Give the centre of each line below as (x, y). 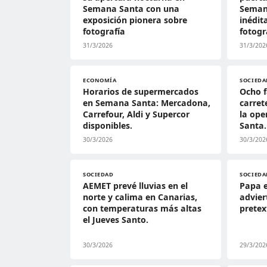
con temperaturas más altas (142, 208)
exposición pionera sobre (135, 20)
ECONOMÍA (100, 80)
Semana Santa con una (131, 9)
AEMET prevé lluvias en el (135, 186)
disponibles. (108, 125)
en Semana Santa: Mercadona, (147, 103)
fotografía (104, 31)
